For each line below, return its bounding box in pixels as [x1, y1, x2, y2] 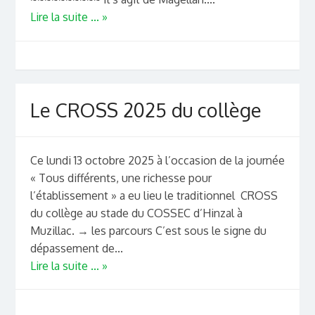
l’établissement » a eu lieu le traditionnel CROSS [30, 188, 278, 202]
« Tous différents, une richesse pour [30, 170, 212, 185]
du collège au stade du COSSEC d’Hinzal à [30, 205, 243, 220]
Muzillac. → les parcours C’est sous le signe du [30, 223, 266, 238]
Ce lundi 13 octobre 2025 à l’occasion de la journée [30, 153, 285, 167]
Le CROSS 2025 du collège [30, 98, 262, 122]
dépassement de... [30, 240, 123, 255]
